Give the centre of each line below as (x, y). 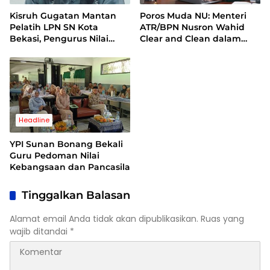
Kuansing (161, 61)
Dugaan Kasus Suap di (190, 50)
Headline (34, 120)
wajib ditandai (40, 232)
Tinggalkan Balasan (76, 196)
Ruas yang (222, 219)
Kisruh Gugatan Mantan (63, 15)
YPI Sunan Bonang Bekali (66, 144)
